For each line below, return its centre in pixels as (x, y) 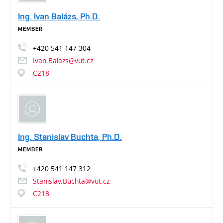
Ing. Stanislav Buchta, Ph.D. (70, 137)
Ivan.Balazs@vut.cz (63, 60)
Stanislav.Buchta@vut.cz (71, 181)
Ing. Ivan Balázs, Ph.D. (59, 16)
